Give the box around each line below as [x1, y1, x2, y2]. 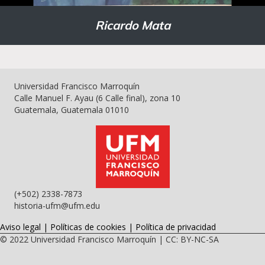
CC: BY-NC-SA [166, 233, 219, 245]
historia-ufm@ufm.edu [14, 199, 100, 211]
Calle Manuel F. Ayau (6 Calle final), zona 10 [14, 92, 180, 104]
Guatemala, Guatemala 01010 [14, 104, 129, 115]
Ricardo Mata [95, 18, 170, 33]
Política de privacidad [135, 221, 216, 232]
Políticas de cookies [50, 221, 126, 232]
